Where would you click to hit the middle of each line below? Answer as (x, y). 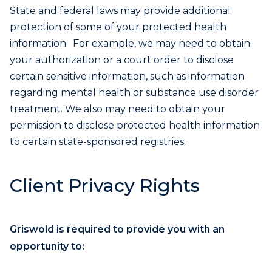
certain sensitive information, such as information (127, 76)
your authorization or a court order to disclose (122, 60)
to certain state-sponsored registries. (98, 142)
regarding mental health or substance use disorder (134, 93)
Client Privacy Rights (105, 185)
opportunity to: (47, 246)
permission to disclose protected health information (135, 125)
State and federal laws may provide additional (120, 11)
